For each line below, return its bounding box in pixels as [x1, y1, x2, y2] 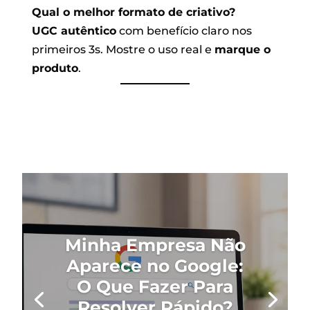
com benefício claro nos [116, 24, 253, 37]
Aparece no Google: [66, 255, 244, 276]
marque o [215, 42, 271, 56]
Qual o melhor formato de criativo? [32, 5, 236, 19]
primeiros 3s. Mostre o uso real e [32, 42, 215, 56]
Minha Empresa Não [64, 234, 246, 255]
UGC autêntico [32, 24, 117, 37]
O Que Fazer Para [77, 275, 233, 297]
